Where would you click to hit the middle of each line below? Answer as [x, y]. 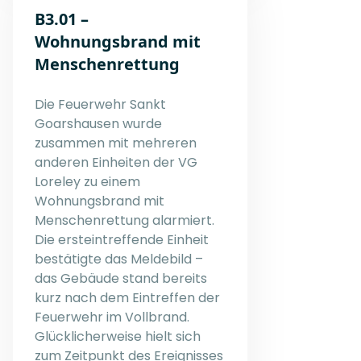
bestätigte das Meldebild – [119, 259]
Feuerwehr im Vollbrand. [112, 317]
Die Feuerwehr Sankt [100, 104]
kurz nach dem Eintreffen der [127, 297]
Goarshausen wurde [98, 123]
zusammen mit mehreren [116, 143]
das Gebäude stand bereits [121, 278]
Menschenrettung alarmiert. [124, 220]
